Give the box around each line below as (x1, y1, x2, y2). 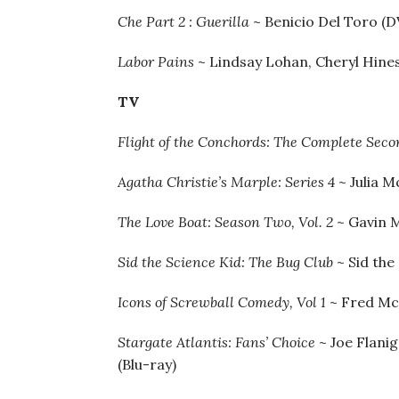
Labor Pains (118, 53, 194, 70)
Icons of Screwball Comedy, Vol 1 (118, 293, 326, 311)
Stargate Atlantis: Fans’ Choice (118, 333, 315, 351)
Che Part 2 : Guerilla (118, 12, 249, 30)
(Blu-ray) (118, 355, 176, 373)
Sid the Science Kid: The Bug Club (118, 253, 333, 271)
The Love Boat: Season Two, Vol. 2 (118, 213, 333, 231)
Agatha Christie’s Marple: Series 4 (118, 173, 335, 191)
